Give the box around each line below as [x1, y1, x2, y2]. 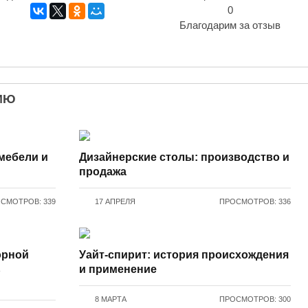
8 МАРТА [95, 295, 127, 304]
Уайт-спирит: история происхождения [79, 249, 289, 261]
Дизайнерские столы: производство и [79, 151, 290, 164]
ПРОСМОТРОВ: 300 [219, 295, 291, 304]
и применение [79, 263, 157, 276]
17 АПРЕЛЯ [95, 197, 136, 206]
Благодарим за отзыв [179, 19, 281, 32]
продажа [79, 166, 127, 178]
